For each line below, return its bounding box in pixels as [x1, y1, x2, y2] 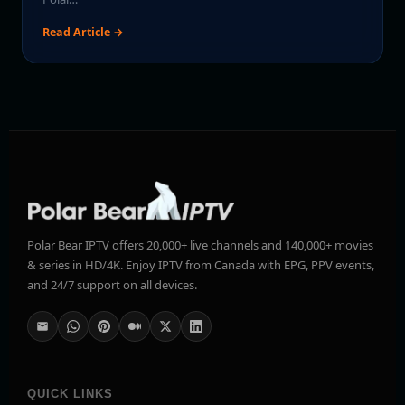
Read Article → [42, 24, 125, 41]
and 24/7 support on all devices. [27, 277, 197, 294]
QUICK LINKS [27, 387, 114, 401]
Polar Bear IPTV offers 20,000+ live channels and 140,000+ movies [27, 237, 373, 254]
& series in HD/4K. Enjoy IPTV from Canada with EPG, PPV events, [27, 257, 374, 274]
